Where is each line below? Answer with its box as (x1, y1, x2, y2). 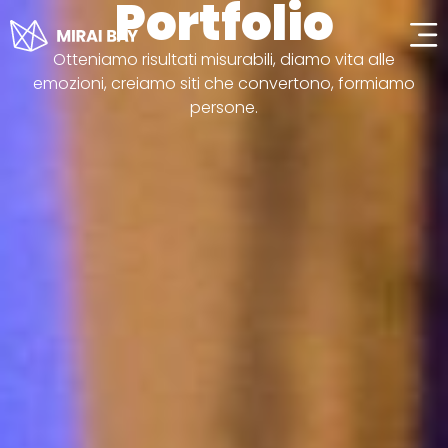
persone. (190, 96, 258, 119)
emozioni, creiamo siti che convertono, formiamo (33, 72, 415, 95)
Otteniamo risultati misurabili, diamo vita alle (53, 48, 395, 71)
